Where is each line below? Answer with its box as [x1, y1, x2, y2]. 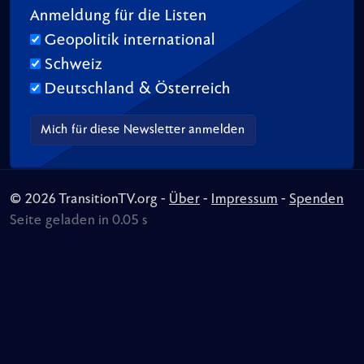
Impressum [211, 192, 278, 207]
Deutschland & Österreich [45, 80, 231, 97]
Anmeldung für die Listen [30, 7, 207, 24]
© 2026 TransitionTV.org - [10, 192, 169, 207]
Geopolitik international [45, 32, 215, 49]
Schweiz [45, 56, 102, 73]
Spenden [289, 192, 344, 207]
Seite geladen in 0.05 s [10, 213, 148, 228]
